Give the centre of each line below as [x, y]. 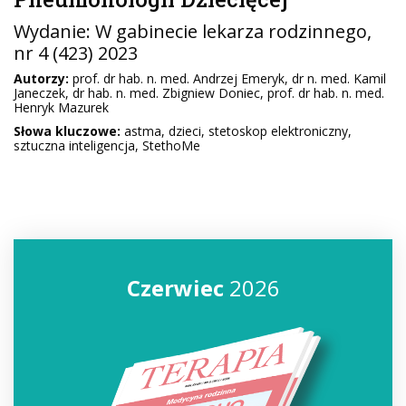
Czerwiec [175, 288]
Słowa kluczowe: [67, 131]
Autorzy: [41, 78]
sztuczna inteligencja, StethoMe [107, 145]
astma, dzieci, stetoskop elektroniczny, [236, 131]
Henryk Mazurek [61, 107]
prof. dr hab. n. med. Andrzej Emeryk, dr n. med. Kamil [227, 78]
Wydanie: [54, 31]
